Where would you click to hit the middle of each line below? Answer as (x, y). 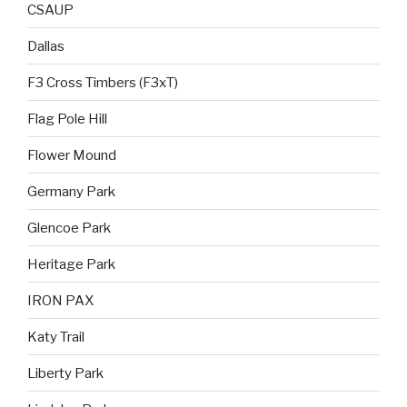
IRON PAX (60, 300)
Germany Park (71, 191)
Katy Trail (56, 337)
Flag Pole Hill (67, 119)
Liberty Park (65, 373)
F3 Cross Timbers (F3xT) (103, 82)
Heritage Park (71, 264)
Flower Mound (72, 155)
